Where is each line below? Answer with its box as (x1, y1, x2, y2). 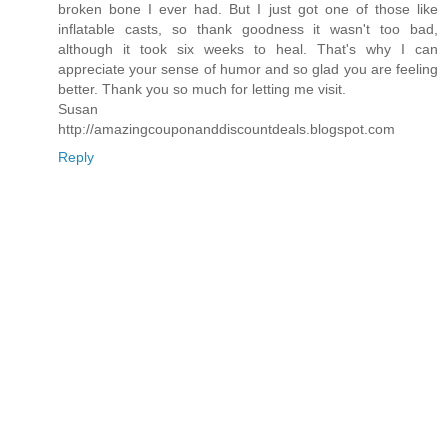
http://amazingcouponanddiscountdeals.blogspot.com (58, 121, 395, 138)
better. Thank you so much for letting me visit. (58, 81, 346, 98)
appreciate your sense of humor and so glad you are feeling (58, 61, 438, 78)
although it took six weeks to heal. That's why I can (58, 41, 438, 58)
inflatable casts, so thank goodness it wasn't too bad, (58, 21, 438, 38)
